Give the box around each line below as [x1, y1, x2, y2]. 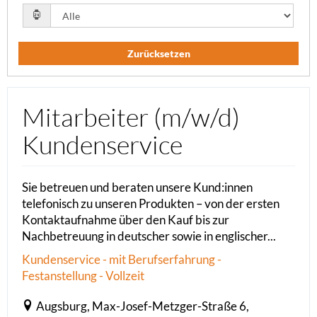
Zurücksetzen [127, 47, 190, 60]
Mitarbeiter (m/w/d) [22, 101, 240, 133]
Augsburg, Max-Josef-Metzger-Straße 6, [36, 299, 249, 314]
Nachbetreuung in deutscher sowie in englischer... [22, 229, 276, 244]
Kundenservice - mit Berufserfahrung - [22, 252, 221, 267]
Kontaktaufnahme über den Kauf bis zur [22, 212, 229, 228]
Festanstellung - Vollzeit [22, 268, 144, 284]
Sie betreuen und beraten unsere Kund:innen [22, 180, 253, 195]
